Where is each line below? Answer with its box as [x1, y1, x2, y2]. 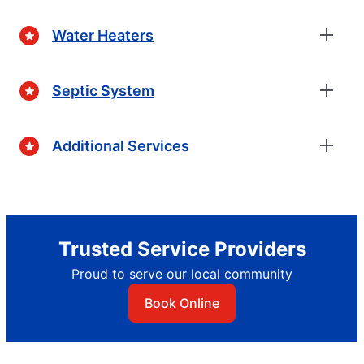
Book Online [145, 295, 219, 312]
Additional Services [52, 136, 189, 154]
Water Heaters [52, 26, 154, 44]
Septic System [52, 81, 154, 99]
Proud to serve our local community [71, 266, 292, 283]
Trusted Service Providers [58, 237, 306, 262]
